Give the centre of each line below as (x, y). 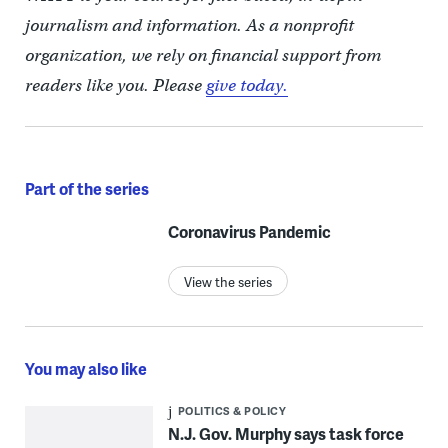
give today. (246, 85)
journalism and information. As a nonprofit (189, 25)
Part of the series (86, 188)
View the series (227, 281)
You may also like (85, 368)
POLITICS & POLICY (232, 410)
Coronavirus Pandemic (249, 231)
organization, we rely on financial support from (202, 55)
